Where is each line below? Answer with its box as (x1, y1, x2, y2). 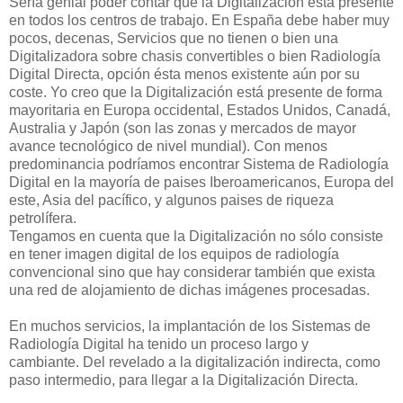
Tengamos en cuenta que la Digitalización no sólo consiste (9, 228, 383, 244)
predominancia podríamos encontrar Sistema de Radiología (9, 156, 389, 172)
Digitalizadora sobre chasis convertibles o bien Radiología (9, 48, 381, 64)
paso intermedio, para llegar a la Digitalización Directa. (9, 372, 358, 388)
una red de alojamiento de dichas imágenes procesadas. (9, 282, 370, 298)
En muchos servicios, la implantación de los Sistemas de (9, 318, 371, 334)
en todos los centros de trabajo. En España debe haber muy (9, 12, 390, 28)
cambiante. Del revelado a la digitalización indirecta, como (9, 354, 381, 370)
